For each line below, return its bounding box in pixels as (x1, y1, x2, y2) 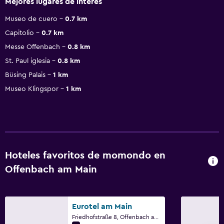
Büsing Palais (5, 71, 45, 78)
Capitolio (5, 29, 34, 36)
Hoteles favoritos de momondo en (5, 150, 165, 160)
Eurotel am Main (72, 202, 132, 210)
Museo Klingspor (5, 85, 58, 92)
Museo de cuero (5, 15, 57, 22)
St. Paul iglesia (5, 57, 50, 64)
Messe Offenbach (5, 43, 60, 50)
